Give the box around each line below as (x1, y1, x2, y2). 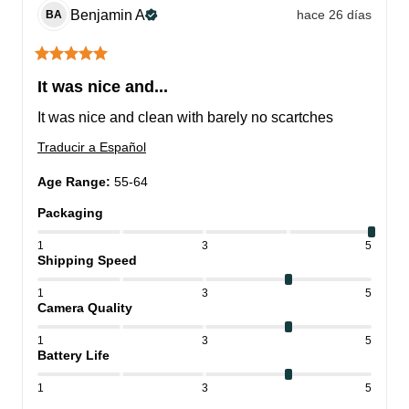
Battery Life (37, 348, 110, 363)
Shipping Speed (37, 253, 137, 268)
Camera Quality (37, 300, 132, 316)
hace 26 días (297, 6, 372, 22)
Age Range (37, 174, 106, 190)
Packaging (37, 205, 103, 221)
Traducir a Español (37, 140, 146, 155)
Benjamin (70, 6, 132, 23)
